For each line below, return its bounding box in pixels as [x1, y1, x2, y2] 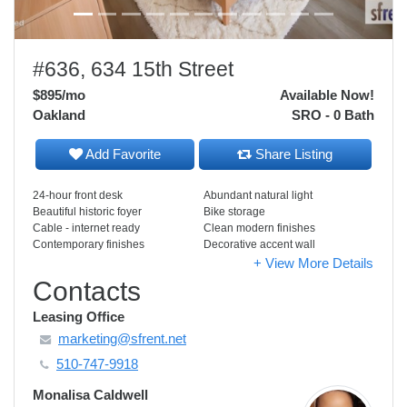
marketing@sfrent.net [58, 331, 186, 346]
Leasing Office [33, 309, 124, 324]
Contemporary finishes [33, 238, 144, 251]
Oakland [33, 107, 85, 123]
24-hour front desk [33, 189, 123, 202]
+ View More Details [253, 255, 373, 271]
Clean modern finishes [203, 222, 315, 234]
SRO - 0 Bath [292, 107, 374, 123]
